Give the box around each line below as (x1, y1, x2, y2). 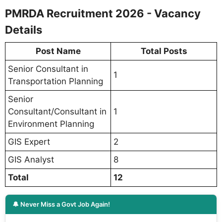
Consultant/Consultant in (8, 107, 107, 117)
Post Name (35, 46, 81, 56)
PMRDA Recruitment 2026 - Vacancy (5, 7, 201, 20)
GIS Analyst (8, 155, 54, 165)
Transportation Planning (8, 76, 103, 87)
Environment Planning (8, 119, 94, 129)
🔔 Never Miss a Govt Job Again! (12, 200, 110, 209)
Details (5, 23, 42, 37)
